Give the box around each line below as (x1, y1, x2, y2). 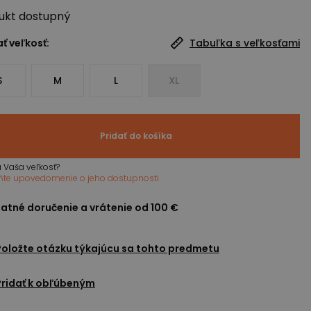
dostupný (18, 8, 70, 24)
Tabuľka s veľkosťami (190, 36, 300, 50)
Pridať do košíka (100, 130, 173, 142)
